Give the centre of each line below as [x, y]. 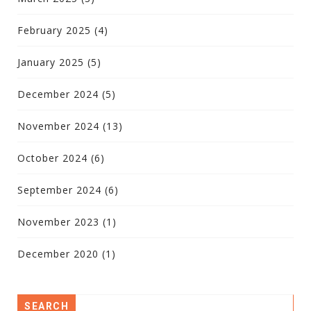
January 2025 [51, 62]
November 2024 [58, 126]
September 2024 [59, 190]
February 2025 [54, 30]
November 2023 [58, 221]
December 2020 [58, 253]
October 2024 [52, 158]
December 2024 [58, 94]
